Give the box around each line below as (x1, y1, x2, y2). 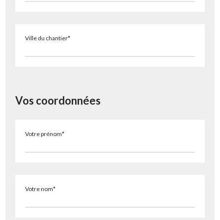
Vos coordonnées (15, 94, 101, 107)
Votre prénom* (25, 130, 65, 137)
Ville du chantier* (25, 34, 71, 42)
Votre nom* (25, 185, 56, 192)
